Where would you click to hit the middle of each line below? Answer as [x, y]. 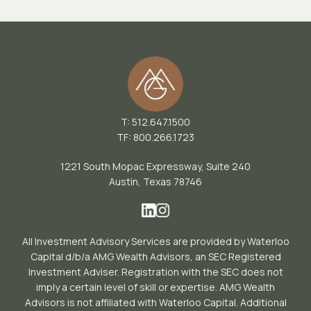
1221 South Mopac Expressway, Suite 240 [155, 166]
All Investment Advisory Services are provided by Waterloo [155, 241]
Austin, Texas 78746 [155, 182]
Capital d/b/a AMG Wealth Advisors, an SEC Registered [155, 257]
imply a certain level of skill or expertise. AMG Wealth [155, 287]
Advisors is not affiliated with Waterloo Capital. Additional [155, 302]
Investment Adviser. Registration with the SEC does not [155, 272]
